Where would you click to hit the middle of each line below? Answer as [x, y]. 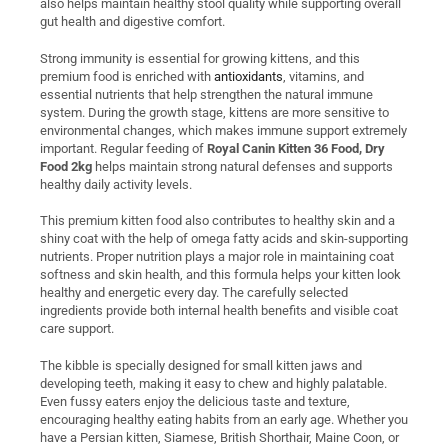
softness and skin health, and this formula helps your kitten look [220, 275]
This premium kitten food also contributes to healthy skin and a [217, 221]
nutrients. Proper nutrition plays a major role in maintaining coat [217, 257]
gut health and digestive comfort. [132, 22]
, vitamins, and [323, 76]
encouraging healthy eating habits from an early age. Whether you [224, 419]
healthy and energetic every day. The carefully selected [194, 293]
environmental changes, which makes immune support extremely [223, 130]
